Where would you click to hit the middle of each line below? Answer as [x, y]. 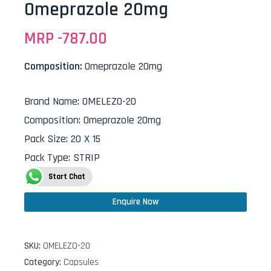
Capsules [81, 262]
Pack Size [45, 139]
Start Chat [67, 177]
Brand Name [51, 101]
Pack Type [46, 158]
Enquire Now [135, 202]
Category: [44, 262]
